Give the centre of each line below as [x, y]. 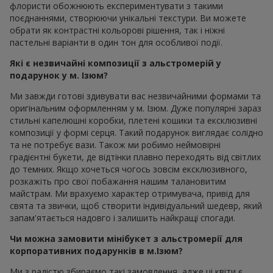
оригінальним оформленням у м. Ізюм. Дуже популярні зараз [136, 108]
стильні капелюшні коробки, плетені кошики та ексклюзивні [133, 120]
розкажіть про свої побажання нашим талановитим [118, 181]
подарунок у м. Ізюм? [59, 75]
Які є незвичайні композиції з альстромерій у [115, 63]
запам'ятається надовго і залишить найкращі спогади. [122, 218]
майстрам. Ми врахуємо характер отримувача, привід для [130, 193]
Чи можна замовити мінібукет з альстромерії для [126, 238]
